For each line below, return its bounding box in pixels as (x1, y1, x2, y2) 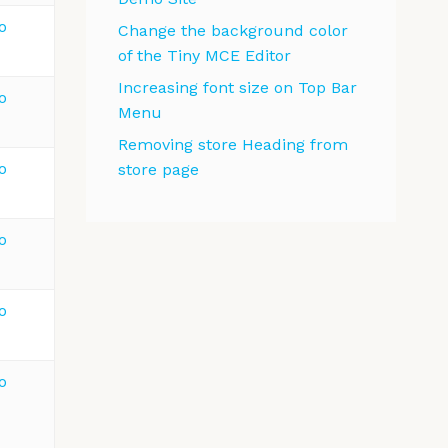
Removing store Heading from (118, 135, 348, 155)
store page (118, 160, 199, 180)
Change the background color (118, 21, 348, 41)
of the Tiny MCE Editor (118, 46, 291, 66)
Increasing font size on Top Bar (118, 78, 357, 98)
